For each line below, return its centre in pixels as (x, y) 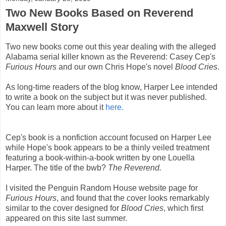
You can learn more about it (55, 107)
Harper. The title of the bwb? (57, 167)
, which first (183, 208)
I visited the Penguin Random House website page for (102, 188)
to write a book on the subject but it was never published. (106, 97)
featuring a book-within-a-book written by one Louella (100, 157)
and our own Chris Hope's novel (116, 67)
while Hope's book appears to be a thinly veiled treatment (107, 147)
